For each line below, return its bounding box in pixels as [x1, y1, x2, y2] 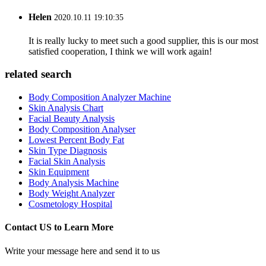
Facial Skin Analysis [28, 156, 105, 167]
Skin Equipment [28, 167, 89, 178]
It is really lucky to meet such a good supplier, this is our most [28, 35, 258, 46]
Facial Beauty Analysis [28, 113, 115, 124]
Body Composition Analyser [28, 124, 135, 135]
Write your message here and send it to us [5, 245, 160, 256]
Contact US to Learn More [5, 222, 113, 233]
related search [5, 68, 72, 81]
